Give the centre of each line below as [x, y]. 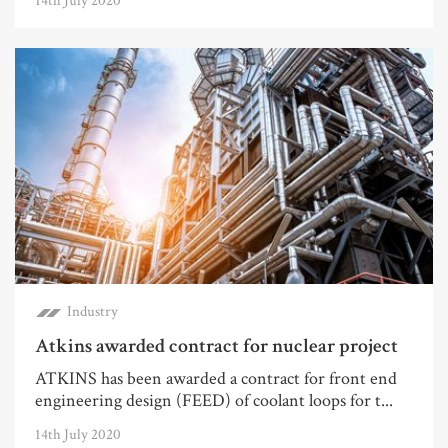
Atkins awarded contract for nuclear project [216, 345]
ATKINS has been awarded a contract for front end [216, 378]
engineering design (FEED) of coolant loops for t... [214, 400]
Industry [92, 311]
